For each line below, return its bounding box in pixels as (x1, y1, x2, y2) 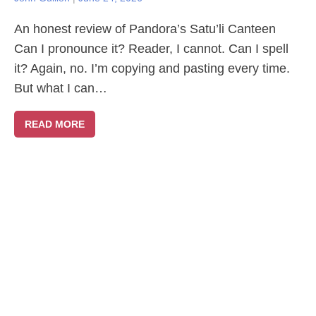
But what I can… (14, 81, 107, 95)
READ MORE (25, 119, 85, 130)
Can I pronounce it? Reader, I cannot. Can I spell (14, 42, 288, 56)
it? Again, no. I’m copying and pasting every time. (14, 61, 290, 75)
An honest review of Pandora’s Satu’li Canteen (14, 22, 276, 36)
